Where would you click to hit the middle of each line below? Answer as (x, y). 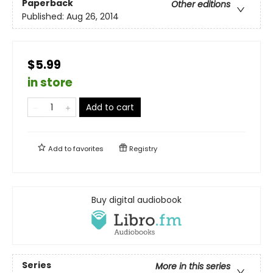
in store (50, 82)
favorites (88, 148)
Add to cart (110, 107)
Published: (44, 17)
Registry (142, 148)
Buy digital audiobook (136, 200)
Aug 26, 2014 (93, 17)
